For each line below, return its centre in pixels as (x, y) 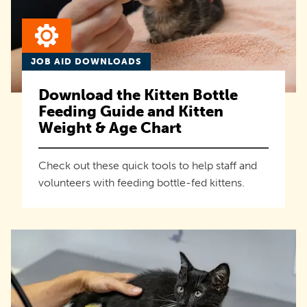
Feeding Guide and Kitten (131, 112)
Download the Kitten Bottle (138, 95)
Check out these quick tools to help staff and (148, 166)
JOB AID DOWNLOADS (86, 62)
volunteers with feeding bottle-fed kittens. (142, 183)
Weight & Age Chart (110, 128)
